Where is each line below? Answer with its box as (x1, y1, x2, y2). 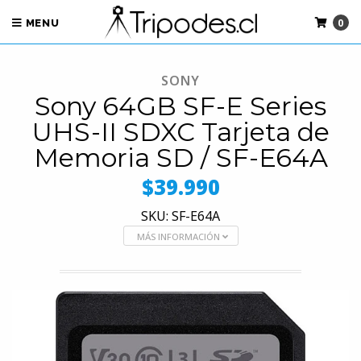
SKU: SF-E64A (141, 206, 220, 225)
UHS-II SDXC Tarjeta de (31, 115, 330, 147)
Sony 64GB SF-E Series (35, 89, 326, 122)
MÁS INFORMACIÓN (136, 230, 222, 243)
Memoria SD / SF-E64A (33, 141, 328, 173)
